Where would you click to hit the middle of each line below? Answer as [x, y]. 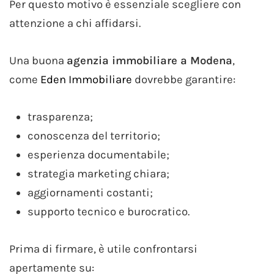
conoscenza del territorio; [94, 135]
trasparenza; [60, 117]
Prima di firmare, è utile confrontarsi [103, 249]
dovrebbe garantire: [184, 79]
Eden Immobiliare [86, 79]
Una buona [38, 60]
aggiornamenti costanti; [90, 192]
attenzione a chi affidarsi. [75, 23]
